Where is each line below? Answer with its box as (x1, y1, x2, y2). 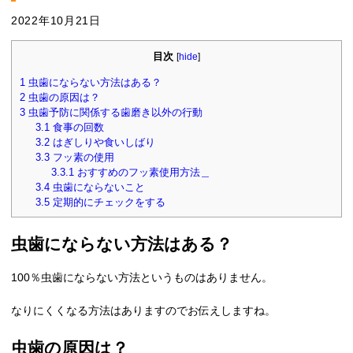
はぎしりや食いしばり (49, 136, 155, 148)
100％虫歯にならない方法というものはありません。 (11, 271, 273, 284)
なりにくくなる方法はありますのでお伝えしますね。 (11, 304, 276, 318)
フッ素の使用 (49, 150, 114, 163)
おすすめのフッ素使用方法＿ (73, 165, 210, 178)
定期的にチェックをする (49, 195, 165, 208)
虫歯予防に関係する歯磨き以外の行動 (25, 106, 203, 118)
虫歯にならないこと (49, 180, 145, 193)
